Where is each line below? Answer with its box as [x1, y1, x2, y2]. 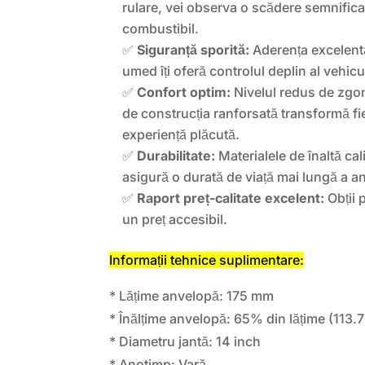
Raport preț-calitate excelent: [137, 189, 325, 206]
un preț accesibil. [122, 210, 228, 227]
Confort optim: [137, 83, 231, 100]
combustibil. [122, 20, 200, 37]
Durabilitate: [137, 147, 216, 164]
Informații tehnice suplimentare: [109, 251, 305, 268]
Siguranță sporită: [137, 41, 250, 58]
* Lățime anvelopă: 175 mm [109, 287, 275, 304]
